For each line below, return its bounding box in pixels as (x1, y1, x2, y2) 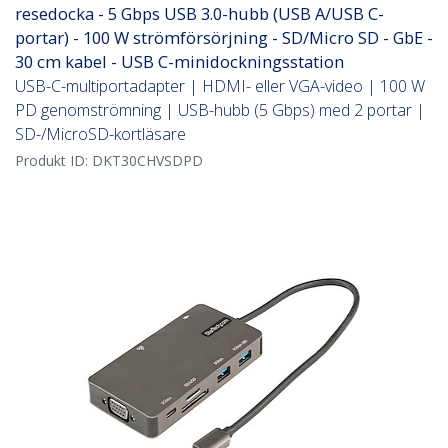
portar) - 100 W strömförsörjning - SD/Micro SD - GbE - (15, 26, 433, 50)
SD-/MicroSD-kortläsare (15, 123, 186, 146)
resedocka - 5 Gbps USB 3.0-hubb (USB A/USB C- (15, 2, 384, 26)
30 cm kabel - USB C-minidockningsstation (15, 50, 344, 74)
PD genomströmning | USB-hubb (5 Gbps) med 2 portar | (15, 99, 425, 122)
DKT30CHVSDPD (92, 151, 203, 171)
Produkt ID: (15, 151, 92, 171)
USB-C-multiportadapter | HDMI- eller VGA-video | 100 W (15, 75, 425, 98)
